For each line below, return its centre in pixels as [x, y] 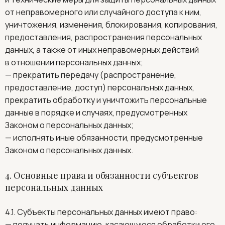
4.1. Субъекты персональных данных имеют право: [101, 212]
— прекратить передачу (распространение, [91, 75]
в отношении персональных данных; [74, 62]
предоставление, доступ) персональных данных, [100, 87]
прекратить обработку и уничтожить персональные [106, 100]
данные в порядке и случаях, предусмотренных [96, 113]
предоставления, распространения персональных [103, 37]
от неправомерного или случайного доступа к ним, [103, 12]
